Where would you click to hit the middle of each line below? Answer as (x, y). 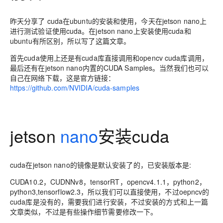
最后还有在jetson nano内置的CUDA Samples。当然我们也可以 (110, 68)
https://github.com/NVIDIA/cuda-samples (75, 88)
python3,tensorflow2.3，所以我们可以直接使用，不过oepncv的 (110, 192)
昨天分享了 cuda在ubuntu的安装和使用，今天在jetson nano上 (109, 21)
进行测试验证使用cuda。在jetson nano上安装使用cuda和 (101, 31)
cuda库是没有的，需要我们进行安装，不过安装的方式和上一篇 (109, 202)
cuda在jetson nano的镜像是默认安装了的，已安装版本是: (101, 165)
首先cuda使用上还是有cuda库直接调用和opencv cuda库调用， (109, 58)
